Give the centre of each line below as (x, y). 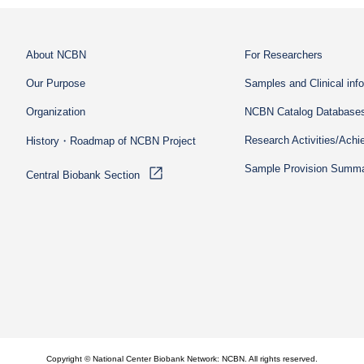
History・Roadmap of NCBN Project (111, 141)
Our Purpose (56, 83)
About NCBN (56, 55)
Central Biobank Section (83, 175)
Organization (56, 112)
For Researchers (284, 55)
